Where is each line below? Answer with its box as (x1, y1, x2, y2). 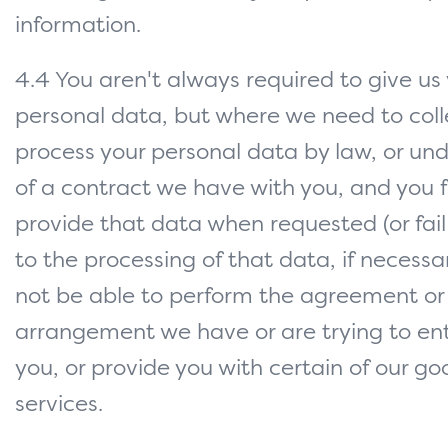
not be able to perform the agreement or (15, 286, 444, 309)
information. (15, 15, 141, 38)
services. (15, 394, 103, 417)
